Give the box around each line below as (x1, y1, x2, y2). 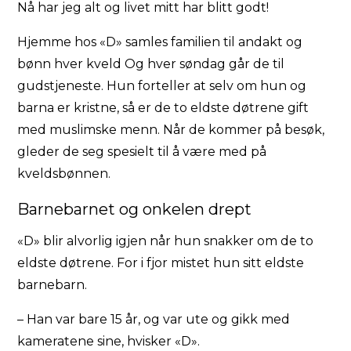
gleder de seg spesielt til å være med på (17, 143, 267, 159)
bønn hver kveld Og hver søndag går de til (17, 56, 285, 71)
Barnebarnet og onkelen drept (17, 199, 252, 219)
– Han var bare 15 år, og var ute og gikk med (17, 311, 291, 327)
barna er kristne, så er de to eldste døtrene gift (17, 100, 309, 115)
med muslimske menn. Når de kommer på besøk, (17, 121, 325, 137)
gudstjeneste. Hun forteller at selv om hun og (17, 78, 307, 93)
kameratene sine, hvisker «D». (17, 333, 201, 349)
